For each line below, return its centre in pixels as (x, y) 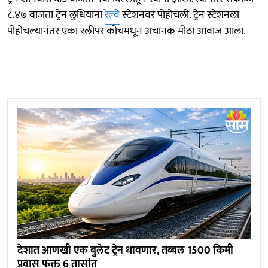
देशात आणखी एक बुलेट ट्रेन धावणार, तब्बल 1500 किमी (125, 250)
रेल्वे (112, 15)
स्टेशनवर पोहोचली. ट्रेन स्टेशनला (179, 15)
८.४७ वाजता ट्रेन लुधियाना (56, 15)
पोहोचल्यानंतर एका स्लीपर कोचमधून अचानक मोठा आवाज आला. (127, 31)
